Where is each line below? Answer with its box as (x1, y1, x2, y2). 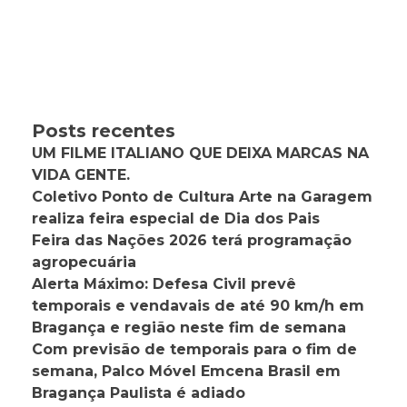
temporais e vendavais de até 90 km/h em (32, 297, 364, 315)
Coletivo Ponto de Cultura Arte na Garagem (32, 188, 372, 206)
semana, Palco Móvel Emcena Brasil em (32, 362, 341, 381)
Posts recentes (32, 120, 175, 143)
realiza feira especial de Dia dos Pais (32, 210, 320, 228)
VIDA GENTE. (32, 166, 130, 184)
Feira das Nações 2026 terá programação (32, 232, 352, 250)
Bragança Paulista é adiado (32, 384, 245, 402)
